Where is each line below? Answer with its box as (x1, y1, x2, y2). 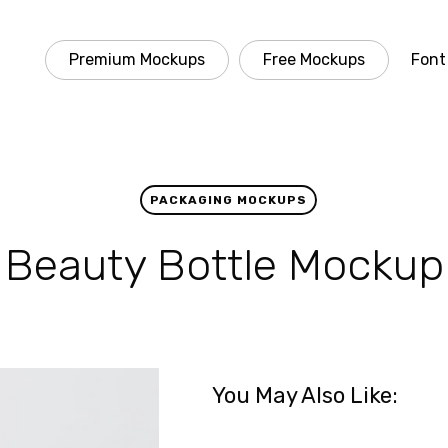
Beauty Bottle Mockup (4, 239, 444, 291)
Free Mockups (263, 50, 365, 69)
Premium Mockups (69, 50, 205, 69)
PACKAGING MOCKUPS (150, 193, 307, 207)
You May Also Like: (211, 382, 398, 409)
